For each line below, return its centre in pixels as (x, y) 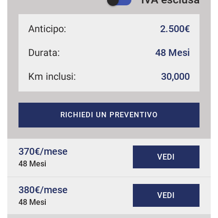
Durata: (44, 53)
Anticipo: (47, 29)
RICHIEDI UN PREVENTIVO (109, 115)
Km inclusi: (52, 77)
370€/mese (43, 151)
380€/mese (43, 190)
